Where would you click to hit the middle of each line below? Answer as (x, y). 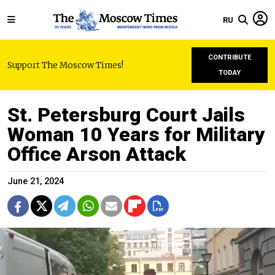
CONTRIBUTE (230, 57)
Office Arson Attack (97, 154)
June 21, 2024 (36, 181)
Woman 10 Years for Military (136, 134)
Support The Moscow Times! (65, 65)
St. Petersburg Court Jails (126, 115)
